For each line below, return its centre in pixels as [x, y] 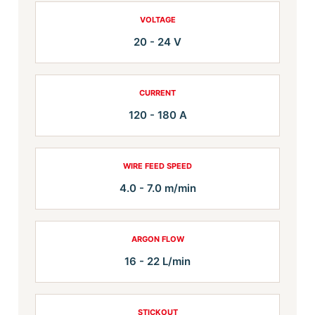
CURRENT [157, 92]
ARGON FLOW [157, 239]
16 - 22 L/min [157, 261]
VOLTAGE [157, 19]
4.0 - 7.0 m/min [157, 188]
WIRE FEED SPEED [157, 166]
